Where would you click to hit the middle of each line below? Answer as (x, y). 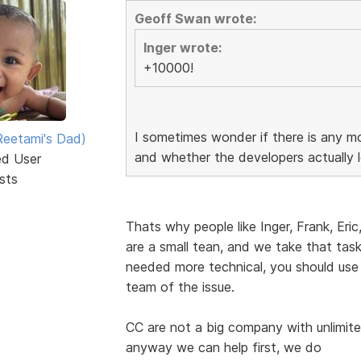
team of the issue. (180, 286)
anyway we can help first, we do (223, 347)
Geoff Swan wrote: (195, 18)
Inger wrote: (182, 47)
